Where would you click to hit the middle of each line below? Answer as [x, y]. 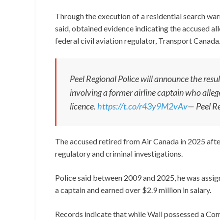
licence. [83, 106]
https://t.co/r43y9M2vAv [142, 106]
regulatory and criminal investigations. [119, 154]
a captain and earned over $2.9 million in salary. [134, 190]
